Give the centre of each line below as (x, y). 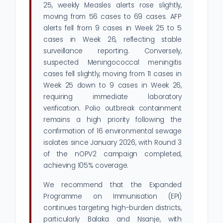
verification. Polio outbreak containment (112, 109)
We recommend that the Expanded (112, 185)
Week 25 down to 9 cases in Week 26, (112, 86)
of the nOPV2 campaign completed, (112, 154)
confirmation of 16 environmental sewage (112, 131)
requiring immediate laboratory (112, 97)
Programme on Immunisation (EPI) (112, 197)
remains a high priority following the (112, 120)
